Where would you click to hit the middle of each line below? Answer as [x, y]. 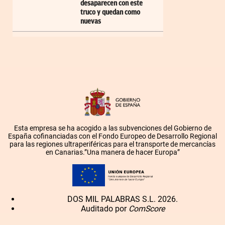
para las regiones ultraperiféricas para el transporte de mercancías [113, 144]
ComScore [146, 208]
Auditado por [104, 208]
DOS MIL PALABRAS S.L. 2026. [123, 199]
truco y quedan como [110, 13]
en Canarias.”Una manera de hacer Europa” [113, 152]
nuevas [91, 22]
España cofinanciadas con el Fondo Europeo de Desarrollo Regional [113, 136]
